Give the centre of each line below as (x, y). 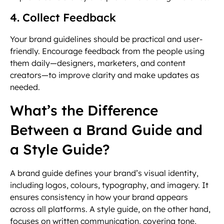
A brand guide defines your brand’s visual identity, (104, 173)
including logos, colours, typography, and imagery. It (109, 185)
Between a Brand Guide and (106, 129)
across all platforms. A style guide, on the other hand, (110, 209)
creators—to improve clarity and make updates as (105, 75)
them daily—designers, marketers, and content (98, 63)
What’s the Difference (84, 110)
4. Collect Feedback (63, 18)
